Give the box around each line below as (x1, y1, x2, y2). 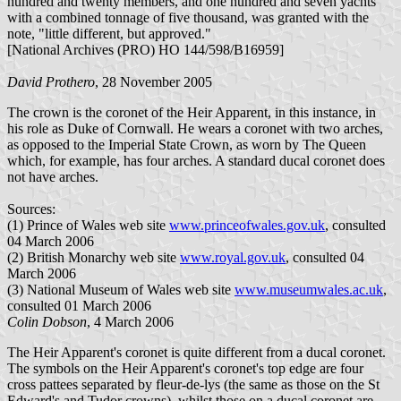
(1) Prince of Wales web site (7, 218, 169, 234)
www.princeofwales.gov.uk (169, 218, 325, 234)
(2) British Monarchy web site (7, 250, 180, 266)
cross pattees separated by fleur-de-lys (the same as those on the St (7, 377, 380, 393)
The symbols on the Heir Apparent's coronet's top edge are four (7, 361, 363, 377)
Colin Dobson (7, 314, 87, 330)
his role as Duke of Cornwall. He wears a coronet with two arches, (7, 121, 383, 137)
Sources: (7, 201, 55, 218)
